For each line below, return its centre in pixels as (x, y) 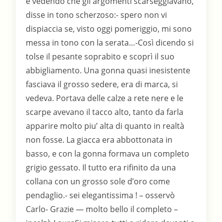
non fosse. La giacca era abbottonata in (99, 140)
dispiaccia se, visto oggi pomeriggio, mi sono (109, 29)
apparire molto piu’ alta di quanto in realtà (105, 126)
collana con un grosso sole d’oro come (98, 182)
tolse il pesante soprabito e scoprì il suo (100, 57)
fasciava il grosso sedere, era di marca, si (102, 84)
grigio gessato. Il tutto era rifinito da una (101, 168)
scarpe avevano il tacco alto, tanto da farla (105, 112)
